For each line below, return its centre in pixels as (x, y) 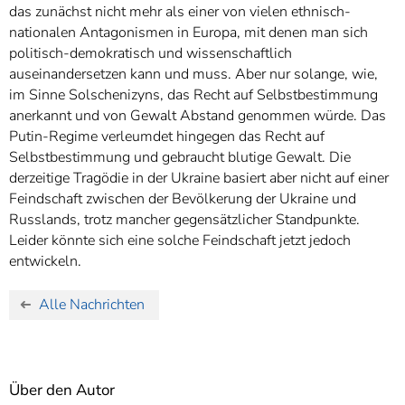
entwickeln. (45, 261)
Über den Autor (62, 391)
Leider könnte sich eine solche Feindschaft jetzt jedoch (180, 240)
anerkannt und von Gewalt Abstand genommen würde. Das (198, 115)
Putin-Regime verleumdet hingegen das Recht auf (167, 136)
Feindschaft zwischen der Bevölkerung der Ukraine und (183, 198)
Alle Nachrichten (92, 305)
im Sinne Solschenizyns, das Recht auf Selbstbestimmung (193, 94)
